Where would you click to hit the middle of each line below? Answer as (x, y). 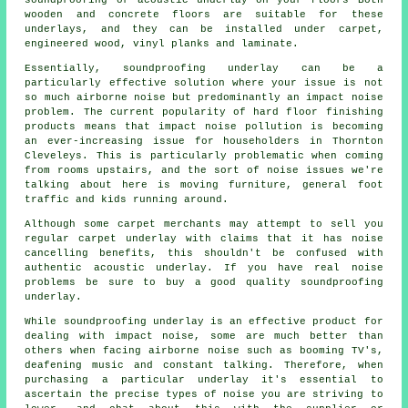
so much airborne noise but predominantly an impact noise (204, 97)
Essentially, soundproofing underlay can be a (204, 68)
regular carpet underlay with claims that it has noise (204, 238)
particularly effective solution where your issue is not (204, 82)
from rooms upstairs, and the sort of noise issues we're (204, 170)
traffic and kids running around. (127, 199)
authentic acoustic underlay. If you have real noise (204, 267)
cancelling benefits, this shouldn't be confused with (204, 253)
